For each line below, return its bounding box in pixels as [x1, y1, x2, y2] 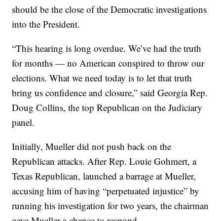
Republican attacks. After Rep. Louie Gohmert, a [12, 155, 197, 167]
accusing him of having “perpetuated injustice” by [12, 184, 200, 197]
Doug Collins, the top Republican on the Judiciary [12, 101, 203, 113]
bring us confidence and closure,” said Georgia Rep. [12, 86, 208, 99]
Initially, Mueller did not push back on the [12, 140, 172, 152]
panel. [12, 116, 35, 128]
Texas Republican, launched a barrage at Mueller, [12, 170, 196, 182]
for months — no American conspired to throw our [12, 57, 205, 69]
